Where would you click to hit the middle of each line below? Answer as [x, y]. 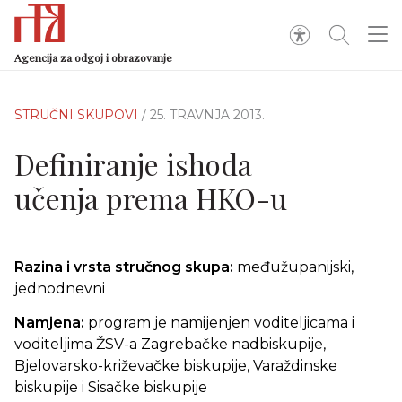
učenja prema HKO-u [151, 198]
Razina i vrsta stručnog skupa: [126, 267]
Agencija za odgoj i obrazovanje [93, 57]
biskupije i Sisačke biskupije [113, 387]
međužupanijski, [295, 267]
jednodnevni [60, 288]
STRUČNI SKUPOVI [78, 115]
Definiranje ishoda [133, 164]
